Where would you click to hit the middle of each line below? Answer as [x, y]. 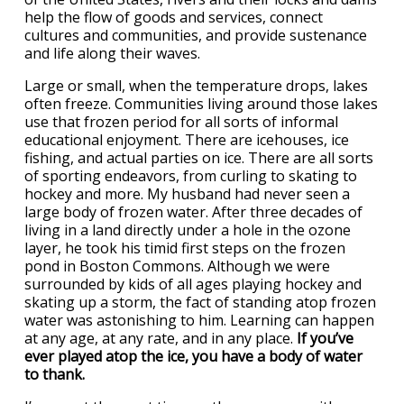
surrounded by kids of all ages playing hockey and [193, 285]
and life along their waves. [114, 54]
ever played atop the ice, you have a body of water [193, 357]
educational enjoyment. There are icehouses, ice [187, 140]
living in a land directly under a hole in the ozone [188, 230]
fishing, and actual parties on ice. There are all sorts [199, 158]
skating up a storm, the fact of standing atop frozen [200, 303]
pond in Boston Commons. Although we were [177, 266]
